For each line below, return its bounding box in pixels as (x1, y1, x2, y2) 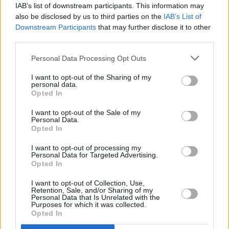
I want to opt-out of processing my (31, 144, 141, 152)
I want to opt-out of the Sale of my (31, 108, 141, 117)
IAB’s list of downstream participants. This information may (15, 2, 204, 10)
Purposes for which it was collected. (31, 200, 146, 209)
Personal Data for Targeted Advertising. (31, 151, 158, 159)
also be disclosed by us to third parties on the (15, 12, 164, 20)
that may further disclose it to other (96, 23, 211, 31)
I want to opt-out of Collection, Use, (31, 179, 145, 187)
